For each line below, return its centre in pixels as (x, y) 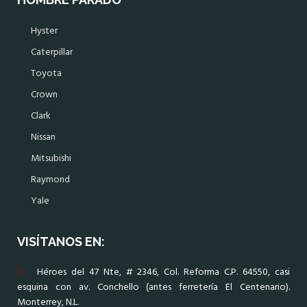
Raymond (50, 180)
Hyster (44, 32)
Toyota (46, 74)
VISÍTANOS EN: (61, 242)
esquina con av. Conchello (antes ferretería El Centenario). (153, 288)
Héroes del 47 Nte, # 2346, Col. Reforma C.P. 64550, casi (156, 273)
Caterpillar (52, 53)
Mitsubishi (51, 159)
